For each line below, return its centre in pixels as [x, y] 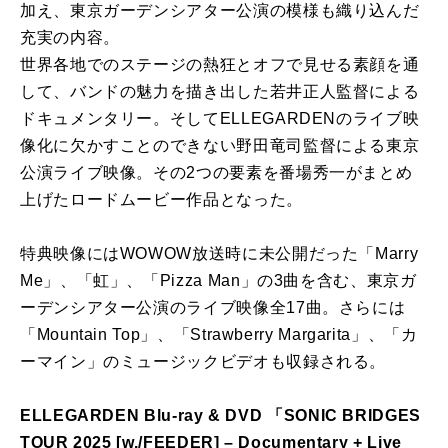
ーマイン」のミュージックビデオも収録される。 [203, 362]
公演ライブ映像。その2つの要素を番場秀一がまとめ [216, 173]
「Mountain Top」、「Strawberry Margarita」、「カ [219, 335]
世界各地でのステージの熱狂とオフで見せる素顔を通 [220, 65]
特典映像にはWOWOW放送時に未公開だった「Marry [219, 254]
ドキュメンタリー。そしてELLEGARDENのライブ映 [220, 119]
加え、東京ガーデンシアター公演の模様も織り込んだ [220, 11]
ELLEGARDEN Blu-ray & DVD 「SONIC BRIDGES [220, 416]
